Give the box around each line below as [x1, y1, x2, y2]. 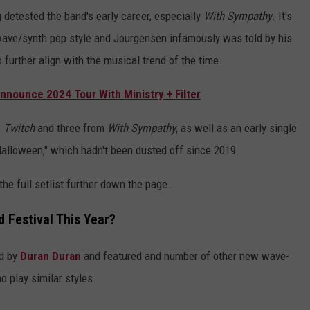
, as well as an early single [176, 121, 297, 136]
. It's [272, 9, 292, 24]
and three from [35, 121, 107, 136]
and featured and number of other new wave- [81, 248, 289, 263]
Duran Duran [20, 248, 81, 263]
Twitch [3, 121, 35, 136]
